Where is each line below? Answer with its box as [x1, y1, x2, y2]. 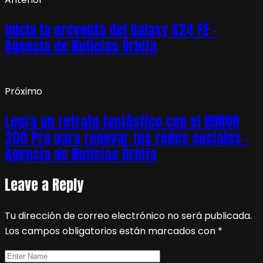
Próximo [5, 84, 42, 98]
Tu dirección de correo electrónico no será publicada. [5, 208, 252, 222]
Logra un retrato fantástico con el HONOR [5, 110, 240, 132]
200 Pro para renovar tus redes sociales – [5, 127, 249, 149]
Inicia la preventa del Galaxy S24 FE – [5, 19, 217, 41]
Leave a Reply [5, 174, 83, 195]
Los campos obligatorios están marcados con [5, 224, 218, 238]
